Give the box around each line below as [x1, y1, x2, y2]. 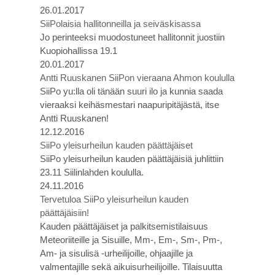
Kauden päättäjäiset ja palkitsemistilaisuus [40, 221, 208, 231]
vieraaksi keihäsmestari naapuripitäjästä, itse [40, 99, 219, 110]
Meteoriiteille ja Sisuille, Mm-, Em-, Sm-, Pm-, [40, 234, 222, 245]
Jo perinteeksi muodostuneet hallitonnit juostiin [40, 32, 225, 42]
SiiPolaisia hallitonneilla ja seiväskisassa [40, 18, 201, 29]
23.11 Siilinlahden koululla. [40, 167, 144, 177]
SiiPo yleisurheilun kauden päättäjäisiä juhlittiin [40, 153, 223, 164]
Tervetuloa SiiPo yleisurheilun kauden [40, 194, 188, 204]
